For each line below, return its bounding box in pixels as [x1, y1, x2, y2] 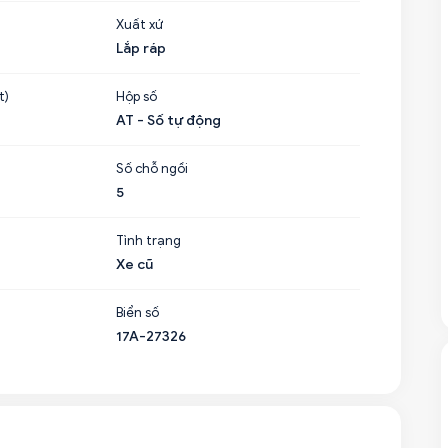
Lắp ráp [116, 40, 167, 57]
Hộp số [116, 88, 158, 105]
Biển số [116, 304, 160, 321]
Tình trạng [116, 232, 182, 249]
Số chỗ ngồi [116, 160, 189, 177]
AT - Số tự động [116, 112, 222, 129]
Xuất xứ [116, 16, 164, 33]
